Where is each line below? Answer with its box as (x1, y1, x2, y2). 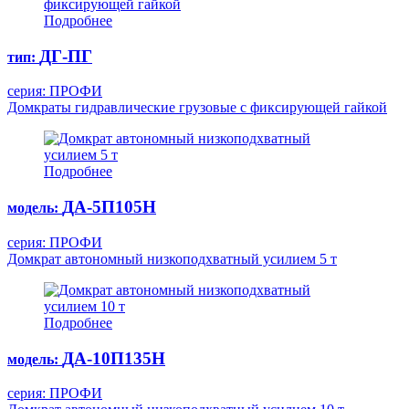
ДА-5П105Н (62, 197, 156, 217)
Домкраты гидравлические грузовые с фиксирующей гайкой (7, 100, 387, 116)
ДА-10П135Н (62, 348, 165, 368)
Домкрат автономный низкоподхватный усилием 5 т (7, 250, 337, 267)
